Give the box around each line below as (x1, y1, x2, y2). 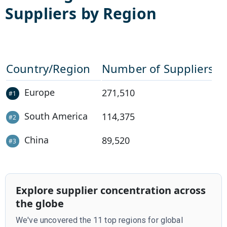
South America (24, 109, 88, 122)
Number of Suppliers (102, 60, 214, 76)
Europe (24, 86, 55, 98)
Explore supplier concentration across (16, 183, 206, 197)
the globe (16, 196, 64, 210)
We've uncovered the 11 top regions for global (16, 215, 183, 225)
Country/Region (6, 60, 91, 76)
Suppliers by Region (5, 3, 157, 24)
